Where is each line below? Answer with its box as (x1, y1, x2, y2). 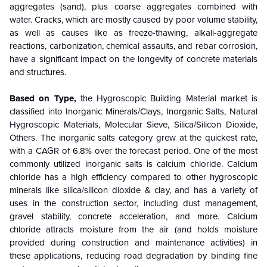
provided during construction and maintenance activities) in (10, 237, 257, 249)
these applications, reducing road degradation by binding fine (10, 250, 257, 262)
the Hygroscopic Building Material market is (76, 93, 257, 104)
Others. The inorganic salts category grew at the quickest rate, (10, 132, 257, 144)
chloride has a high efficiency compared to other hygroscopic (10, 172, 257, 183)
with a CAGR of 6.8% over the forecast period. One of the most (10, 145, 257, 157)
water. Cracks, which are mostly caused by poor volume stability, (10, 14, 257, 26)
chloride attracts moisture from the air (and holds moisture (10, 224, 257, 235)
